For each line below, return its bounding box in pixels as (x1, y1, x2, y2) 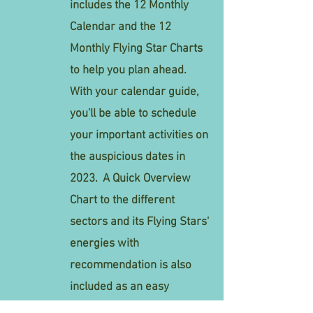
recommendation (70, 259, 159, 272)
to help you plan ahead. (70, 64, 189, 78)
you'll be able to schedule (70, 107, 196, 121)
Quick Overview (110, 172, 191, 186)
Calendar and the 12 (70, 20, 171, 34)
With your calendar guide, (70, 85, 199, 99)
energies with (70, 237, 139, 251)
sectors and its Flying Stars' (70, 215, 209, 229)
